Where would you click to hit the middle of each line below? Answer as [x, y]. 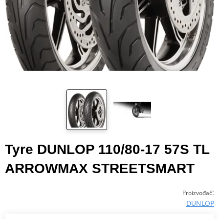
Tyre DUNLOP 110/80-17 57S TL [107, 149]
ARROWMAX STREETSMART [100, 168]
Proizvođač [197, 193]
